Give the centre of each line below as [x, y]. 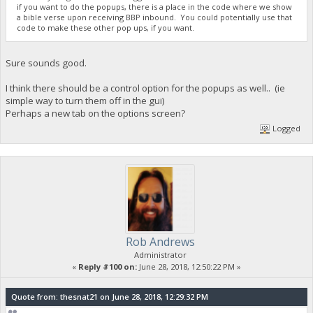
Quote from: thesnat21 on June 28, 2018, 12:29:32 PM [109, 296]
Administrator [160, 254]
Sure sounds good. [46, 63]
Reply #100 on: [108, 266]
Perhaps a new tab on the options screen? [95, 114]
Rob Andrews [160, 241]
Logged [286, 128]
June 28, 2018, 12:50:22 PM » [189, 266]
